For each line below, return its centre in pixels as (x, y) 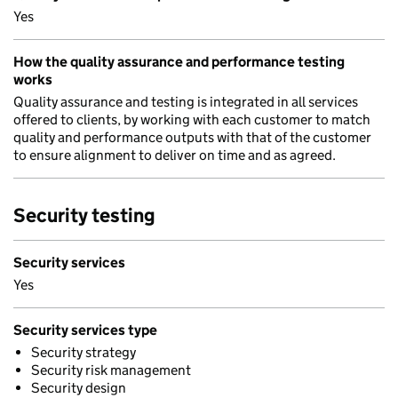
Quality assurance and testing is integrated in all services (186, 102)
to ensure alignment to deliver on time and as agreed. (175, 155)
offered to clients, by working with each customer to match (192, 119)
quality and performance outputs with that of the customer (192, 137)
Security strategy (84, 352)
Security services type (85, 330)
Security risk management (111, 370)
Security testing (84, 215)
